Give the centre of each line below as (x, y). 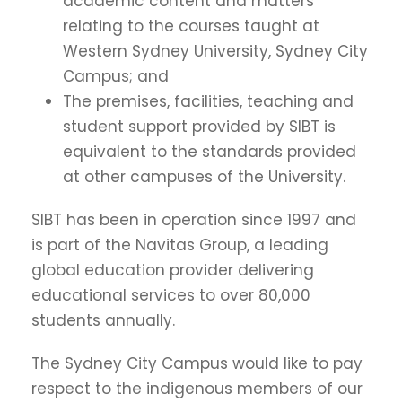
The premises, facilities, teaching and (208, 101)
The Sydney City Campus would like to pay (197, 363)
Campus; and (116, 76)
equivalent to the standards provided (210, 151)
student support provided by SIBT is (199, 126)
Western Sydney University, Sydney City (215, 51)
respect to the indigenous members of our (197, 388)
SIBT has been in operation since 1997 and (194, 219)
